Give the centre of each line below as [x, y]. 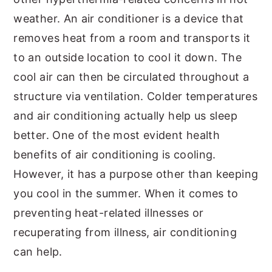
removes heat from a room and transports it [132, 38]
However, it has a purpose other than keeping [136, 174]
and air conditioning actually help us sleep [125, 116]
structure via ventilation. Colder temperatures [135, 96]
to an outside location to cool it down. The [127, 57]
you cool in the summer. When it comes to [126, 193]
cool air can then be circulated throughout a [131, 77]
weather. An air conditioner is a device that [129, 19]
